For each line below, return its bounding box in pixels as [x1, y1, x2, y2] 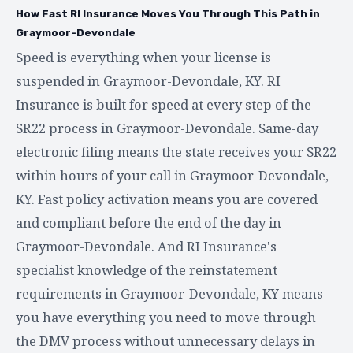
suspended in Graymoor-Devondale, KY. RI [16, 71, 281, 90]
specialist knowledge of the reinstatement [16, 260, 277, 279]
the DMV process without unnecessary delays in [16, 331, 315, 350]
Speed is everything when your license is [16, 47, 271, 66]
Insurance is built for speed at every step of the [16, 95, 311, 113]
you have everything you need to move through [16, 307, 316, 326]
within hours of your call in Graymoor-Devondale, [16, 165, 329, 184]
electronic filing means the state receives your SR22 [16, 142, 336, 161]
